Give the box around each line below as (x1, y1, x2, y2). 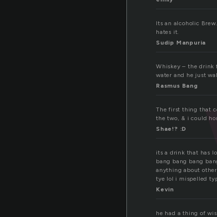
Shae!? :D (156, 125, 187, 133)
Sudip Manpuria (156, 39, 206, 46)
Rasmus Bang (156, 82, 198, 90)
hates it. (156, 29, 180, 36)
